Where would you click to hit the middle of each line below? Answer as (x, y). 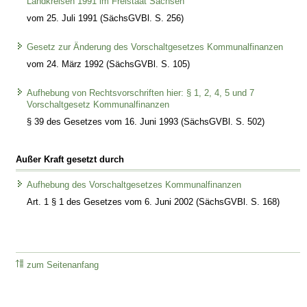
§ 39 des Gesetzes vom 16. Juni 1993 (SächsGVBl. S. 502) (146, 122)
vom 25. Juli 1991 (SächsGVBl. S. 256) (106, 18)
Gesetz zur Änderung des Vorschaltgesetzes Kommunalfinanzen (155, 48)
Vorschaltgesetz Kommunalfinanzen (98, 105)
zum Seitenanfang (63, 266)
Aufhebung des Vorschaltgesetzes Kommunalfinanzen (134, 185)
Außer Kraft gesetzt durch (70, 159)
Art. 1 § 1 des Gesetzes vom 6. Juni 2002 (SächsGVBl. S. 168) (153, 202)
